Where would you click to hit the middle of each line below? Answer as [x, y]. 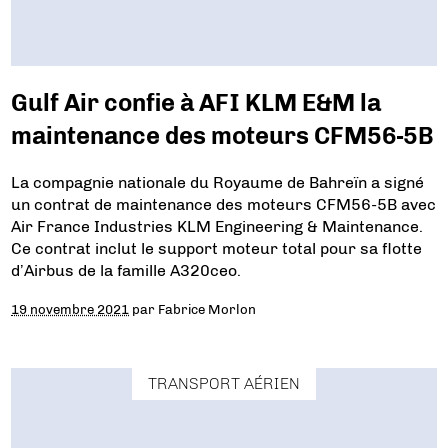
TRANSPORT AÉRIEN [224, 383]
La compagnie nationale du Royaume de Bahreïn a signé [218, 183]
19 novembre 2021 [70, 309]
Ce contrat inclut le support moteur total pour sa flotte [217, 249]
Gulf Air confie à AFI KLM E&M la [196, 103]
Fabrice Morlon [207, 309]
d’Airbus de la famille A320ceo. [126, 271]
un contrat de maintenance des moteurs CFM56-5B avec [224, 205]
